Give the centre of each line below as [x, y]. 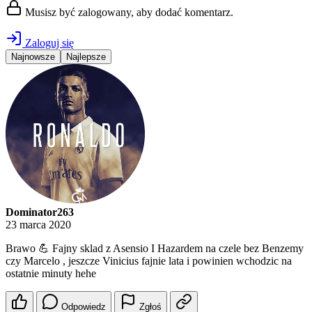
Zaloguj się [48, 43]
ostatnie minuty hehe [51, 274]
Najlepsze [86, 57]
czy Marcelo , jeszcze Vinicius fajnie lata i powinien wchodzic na [149, 261]
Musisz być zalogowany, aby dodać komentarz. [128, 13]
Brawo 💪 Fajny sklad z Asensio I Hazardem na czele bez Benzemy [155, 249]
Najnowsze [33, 57]
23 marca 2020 [38, 225]
